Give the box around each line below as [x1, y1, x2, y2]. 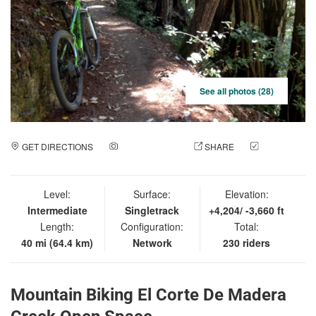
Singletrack [125, 202, 180, 217]
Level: [44, 186, 71, 201]
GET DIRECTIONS [21, 140, 93, 152]
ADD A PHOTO [119, 140, 178, 152]
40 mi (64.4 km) [21, 235, 94, 250]
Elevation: [224, 186, 269, 201]
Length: [40, 219, 75, 233]
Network [132, 235, 172, 250]
